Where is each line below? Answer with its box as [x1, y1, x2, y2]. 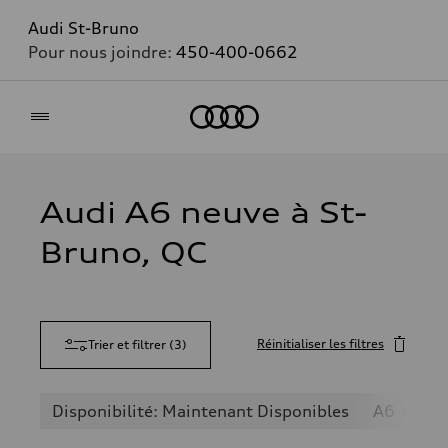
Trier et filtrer [88, 337, 166, 352]
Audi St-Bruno [28, 18, 139, 38]
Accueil [258, 99, 290, 110]
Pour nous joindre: [28, 42, 176, 62]
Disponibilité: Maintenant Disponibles [52, 401, 349, 421]
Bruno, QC [40, 236, 208, 270]
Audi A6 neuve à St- [40, 196, 367, 230]
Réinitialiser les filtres [257, 336, 384, 351]
